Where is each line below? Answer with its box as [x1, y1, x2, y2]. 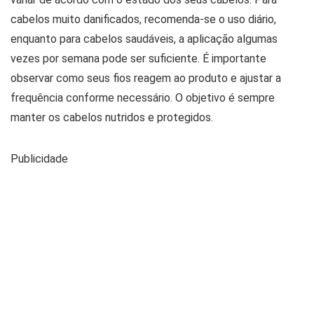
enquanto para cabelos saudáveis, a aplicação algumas [11, 32, 278, 46]
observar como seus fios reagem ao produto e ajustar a [11, 71, 281, 85]
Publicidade [11, 152, 68, 165]
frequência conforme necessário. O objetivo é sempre [11, 91, 275, 104]
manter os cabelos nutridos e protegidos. [11, 111, 213, 124]
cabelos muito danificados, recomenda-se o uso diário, [11, 13, 276, 26]
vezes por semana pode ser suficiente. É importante [11, 52, 266, 65]
